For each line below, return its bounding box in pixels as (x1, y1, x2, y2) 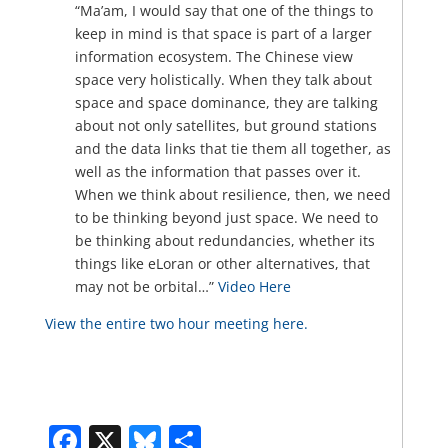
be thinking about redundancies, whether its (74, 230, 375, 250)
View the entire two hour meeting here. (44, 313, 308, 333)
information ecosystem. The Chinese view (74, 46, 353, 66)
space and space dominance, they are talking (74, 92, 378, 112)
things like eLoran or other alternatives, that (74, 253, 370, 273)
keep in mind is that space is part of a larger (74, 23, 372, 43)
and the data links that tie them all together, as (74, 138, 391, 158)
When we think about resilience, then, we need (74, 184, 391, 204)
